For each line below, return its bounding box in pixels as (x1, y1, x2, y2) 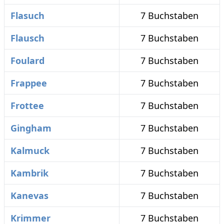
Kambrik (10, 167, 48, 179)
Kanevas (10, 189, 48, 201)
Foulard (10, 54, 44, 66)
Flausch (10, 32, 44, 44)
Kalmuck (10, 144, 49, 156)
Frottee (10, 99, 44, 111)
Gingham (10, 122, 51, 134)
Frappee (10, 77, 47, 89)
